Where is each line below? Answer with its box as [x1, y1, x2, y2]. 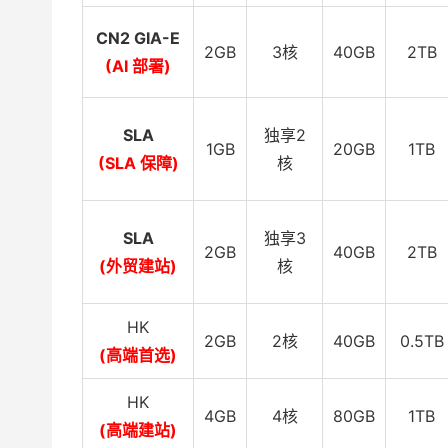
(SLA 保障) [97, 153, 179, 174]
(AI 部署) [105, 56, 171, 77]
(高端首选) [99, 345, 177, 366]
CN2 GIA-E [96, 28, 180, 49]
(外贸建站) [99, 256, 177, 277]
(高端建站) [99, 420, 177, 441]
